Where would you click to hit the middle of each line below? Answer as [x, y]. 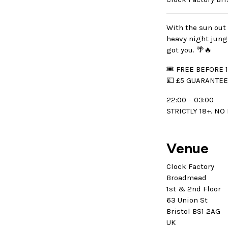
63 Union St [187, 200]
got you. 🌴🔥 [189, 50]
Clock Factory [190, 167]
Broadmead [187, 178]
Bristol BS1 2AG [193, 211]
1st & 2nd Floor [194, 189]
